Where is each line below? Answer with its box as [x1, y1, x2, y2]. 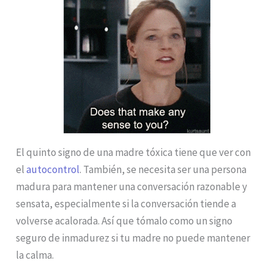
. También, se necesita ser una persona [80, 162, 247, 176]
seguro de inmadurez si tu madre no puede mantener [16, 231, 251, 245]
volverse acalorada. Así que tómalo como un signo [16, 213, 233, 228]
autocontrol [26, 162, 80, 176]
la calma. [16, 248, 54, 262]
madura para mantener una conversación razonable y [16, 179, 248, 193]
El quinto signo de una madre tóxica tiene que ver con [16, 145, 251, 159]
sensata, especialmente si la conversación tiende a [16, 196, 237, 210]
